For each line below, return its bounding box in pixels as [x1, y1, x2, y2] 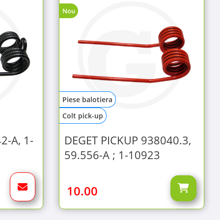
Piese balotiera [62, 95, 112, 104]
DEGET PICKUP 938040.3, [64, 132, 191, 147]
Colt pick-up [62, 111, 103, 120]
